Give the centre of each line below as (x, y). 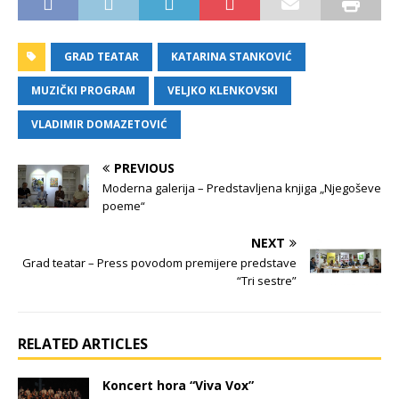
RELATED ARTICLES (83, 344)
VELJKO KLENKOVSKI (223, 90)
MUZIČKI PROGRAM (83, 90)
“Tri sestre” (267, 281)
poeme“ (124, 206)
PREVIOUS (144, 168)
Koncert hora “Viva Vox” (178, 385)
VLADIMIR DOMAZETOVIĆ (99, 124)
